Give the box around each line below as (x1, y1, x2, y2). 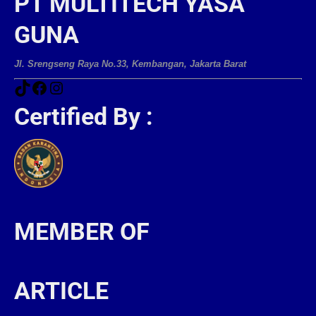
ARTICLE (14, 276, 109, 305)
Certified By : (14, 102, 153, 130)
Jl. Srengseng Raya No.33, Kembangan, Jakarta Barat (14, 59, 246, 69)
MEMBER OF (14, 217, 150, 245)
